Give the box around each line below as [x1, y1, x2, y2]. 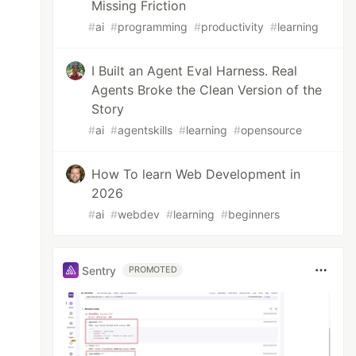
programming [118, 20, 188, 33]
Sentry [82, 263, 117, 277]
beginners [228, 207, 281, 221]
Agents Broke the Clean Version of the [91, 82, 323, 98]
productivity [201, 20, 265, 33]
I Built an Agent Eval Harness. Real [91, 63, 298, 79]
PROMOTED [129, 265, 177, 275]
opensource [241, 123, 303, 137]
